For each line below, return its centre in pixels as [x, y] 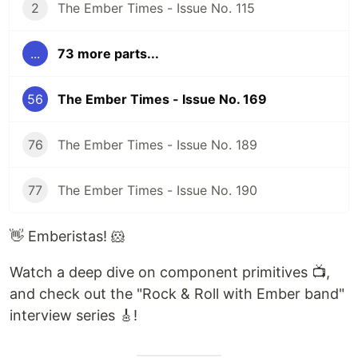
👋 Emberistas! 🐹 [68, 236]
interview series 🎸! [74, 315]
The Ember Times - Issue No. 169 [162, 99]
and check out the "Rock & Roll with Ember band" [177, 294]
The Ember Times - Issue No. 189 [157, 145]
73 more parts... [108, 54]
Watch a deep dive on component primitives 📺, [170, 272]
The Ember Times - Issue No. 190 [157, 190]
